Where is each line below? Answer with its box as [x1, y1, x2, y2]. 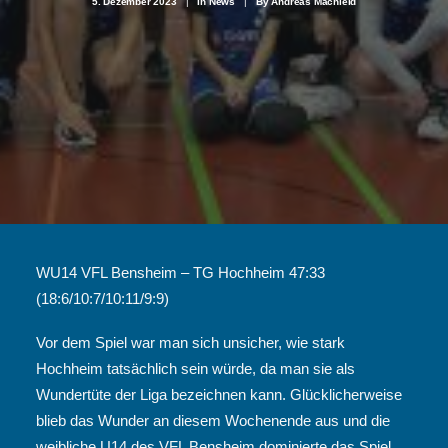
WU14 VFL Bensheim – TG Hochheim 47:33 [36, 264, 325, 281]
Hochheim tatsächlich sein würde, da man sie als [36, 360, 355, 377]
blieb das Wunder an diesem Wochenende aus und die [36, 412, 390, 429]
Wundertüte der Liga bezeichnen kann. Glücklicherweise [36, 386, 402, 403]
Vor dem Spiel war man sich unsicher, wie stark [36, 334, 345, 351]
